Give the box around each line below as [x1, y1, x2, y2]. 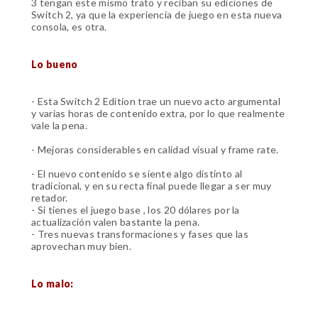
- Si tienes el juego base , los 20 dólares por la [31, 204, 240, 216]
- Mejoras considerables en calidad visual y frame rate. [31, 143, 279, 156]
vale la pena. [31, 119, 90, 132]
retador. [31, 192, 70, 204]
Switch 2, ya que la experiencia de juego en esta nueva [31, 9, 283, 21]
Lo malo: [31, 277, 76, 290]
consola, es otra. [31, 21, 109, 33]
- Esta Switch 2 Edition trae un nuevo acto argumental [31, 95, 280, 108]
